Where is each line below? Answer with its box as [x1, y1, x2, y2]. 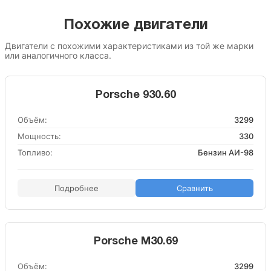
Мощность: [18, 131, 61, 141]
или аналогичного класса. [5, 50, 111, 60]
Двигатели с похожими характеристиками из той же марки [5, 41, 253, 51]
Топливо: [18, 148, 53, 157]
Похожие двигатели [63, 19, 208, 32]
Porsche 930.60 [95, 90, 176, 100]
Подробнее [54, 183, 99, 193]
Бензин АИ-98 [198, 148, 253, 157]
